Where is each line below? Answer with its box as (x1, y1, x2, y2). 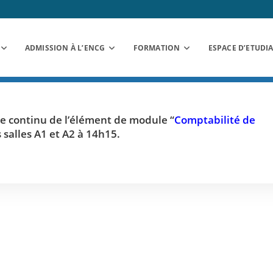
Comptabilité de (174, 113, 255, 127)
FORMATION (133, 43, 180, 53)
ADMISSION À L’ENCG (24, 43, 105, 53)
